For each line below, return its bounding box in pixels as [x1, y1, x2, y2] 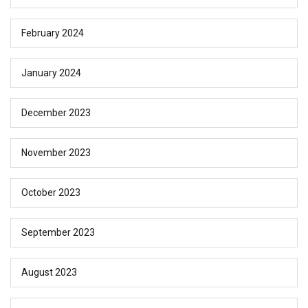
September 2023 [21, 227, 95, 239]
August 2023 [21, 267, 77, 278]
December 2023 [21, 107, 91, 119]
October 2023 [21, 187, 80, 199]
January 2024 [21, 67, 81, 79]
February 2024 [21, 27, 84, 39]
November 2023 [21, 147, 91, 159]
